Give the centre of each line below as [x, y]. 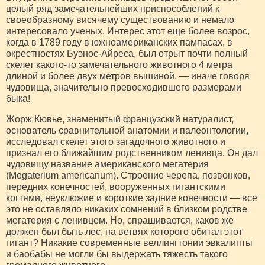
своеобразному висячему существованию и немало [120, 20]
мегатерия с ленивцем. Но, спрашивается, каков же [120, 220]
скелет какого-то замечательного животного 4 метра [119, 64]
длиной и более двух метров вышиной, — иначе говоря [128, 76]
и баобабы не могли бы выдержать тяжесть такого [117, 254]
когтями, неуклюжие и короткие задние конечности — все [132, 198]
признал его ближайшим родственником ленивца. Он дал [132, 153]
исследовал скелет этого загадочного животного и [116, 141]
